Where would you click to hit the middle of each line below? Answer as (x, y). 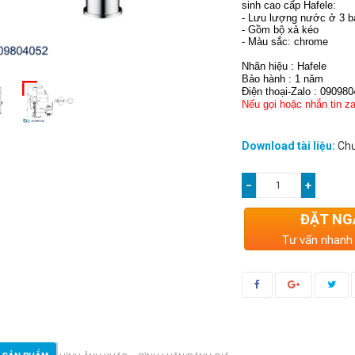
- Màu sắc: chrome (285, 42)
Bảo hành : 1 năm (283, 79)
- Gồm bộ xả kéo (281, 30)
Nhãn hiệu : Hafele (284, 66)
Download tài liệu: (289, 146)
